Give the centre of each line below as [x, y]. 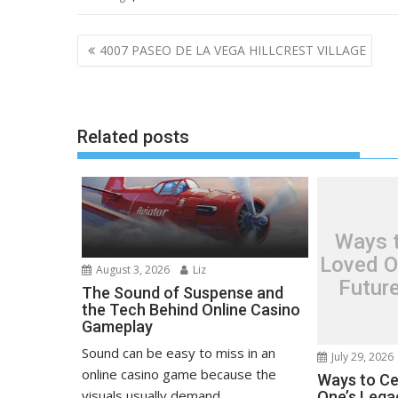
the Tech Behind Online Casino [191, 310]
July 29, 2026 [362, 356]
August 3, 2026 [131, 270]
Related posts [133, 136]
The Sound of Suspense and [183, 293]
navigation [126, 69]
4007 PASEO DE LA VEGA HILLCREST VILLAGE [233, 51]
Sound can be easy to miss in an [179, 353]
